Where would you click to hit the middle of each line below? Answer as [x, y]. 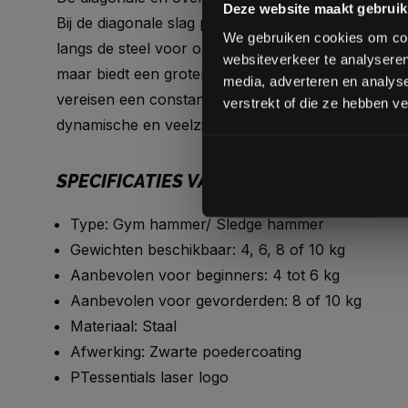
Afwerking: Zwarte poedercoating [186, 352]
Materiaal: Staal [123, 326]
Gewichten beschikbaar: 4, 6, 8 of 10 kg [208, 250]
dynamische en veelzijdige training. [175, 125]
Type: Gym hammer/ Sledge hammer [197, 224]
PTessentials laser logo [149, 377]
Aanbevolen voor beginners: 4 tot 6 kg [205, 275]
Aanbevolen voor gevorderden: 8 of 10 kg [216, 301]
